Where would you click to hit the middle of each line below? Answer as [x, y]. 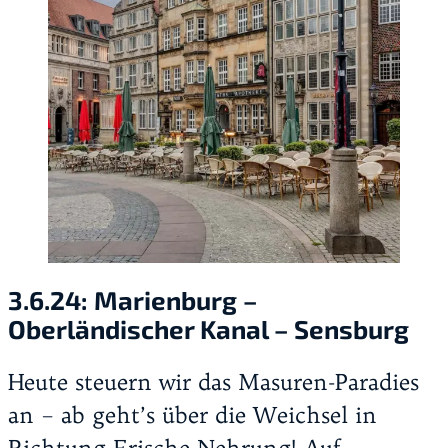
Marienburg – [175, 300]
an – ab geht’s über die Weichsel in [192, 414]
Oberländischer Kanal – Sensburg [208, 329]
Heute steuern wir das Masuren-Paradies [213, 381]
